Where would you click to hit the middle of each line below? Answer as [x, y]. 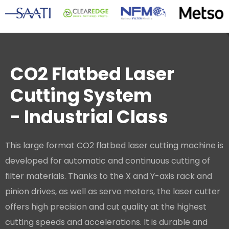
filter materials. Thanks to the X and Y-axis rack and [109, 176]
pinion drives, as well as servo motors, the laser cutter [113, 192]
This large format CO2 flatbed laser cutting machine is [114, 146]
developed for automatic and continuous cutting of [108, 161]
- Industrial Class [89, 117]
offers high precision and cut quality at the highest [106, 207]
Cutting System [81, 96]
